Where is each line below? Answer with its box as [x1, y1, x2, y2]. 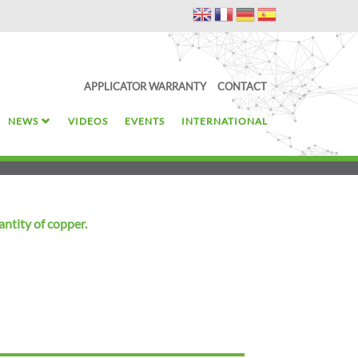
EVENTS [125, 114, 165, 127]
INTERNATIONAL [181, 114, 268, 127]
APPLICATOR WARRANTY [84, 79, 206, 93]
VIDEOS [68, 114, 108, 127]
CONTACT [217, 79, 267, 93]
